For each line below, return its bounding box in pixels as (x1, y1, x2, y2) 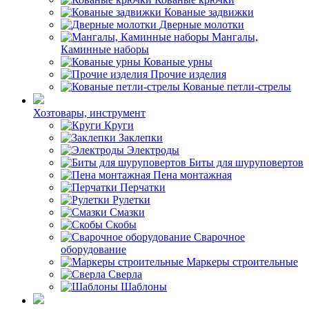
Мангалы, (212, 31, 258, 43)
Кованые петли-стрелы (183, 81, 291, 92)
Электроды (127, 144, 179, 156)
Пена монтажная (153, 169, 232, 181)
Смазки (110, 206, 145, 218)
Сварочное (194, 231, 245, 243)
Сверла (108, 268, 142, 280)
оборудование (61, 243, 126, 255)
